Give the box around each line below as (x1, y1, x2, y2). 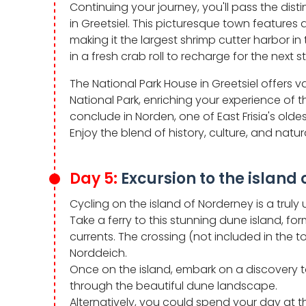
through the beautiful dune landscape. (70, 277, 280, 294)
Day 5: (70, 167, 121, 189)
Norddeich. (70, 245, 127, 261)
